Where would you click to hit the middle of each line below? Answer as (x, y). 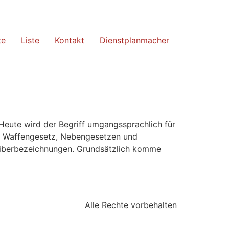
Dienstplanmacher (134, 41)
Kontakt (70, 41)
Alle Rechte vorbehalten (131, 205)
